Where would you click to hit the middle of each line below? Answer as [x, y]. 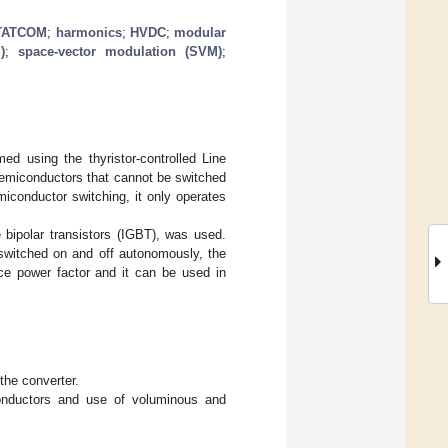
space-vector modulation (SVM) [120, 51]
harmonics [88, 32]
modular [200, 32]
